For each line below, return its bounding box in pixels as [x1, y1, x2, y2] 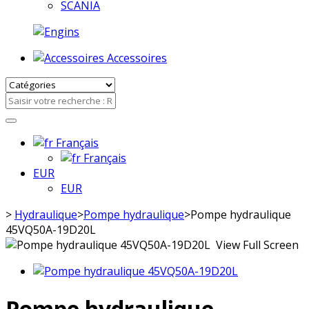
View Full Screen [213, 237, 299, 253]
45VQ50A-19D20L [6, 222, 96, 238]
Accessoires [107, 50, 167, 66]
